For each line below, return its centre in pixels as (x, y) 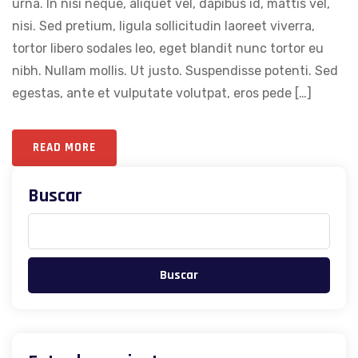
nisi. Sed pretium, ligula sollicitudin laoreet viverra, (163, 26)
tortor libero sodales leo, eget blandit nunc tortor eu (168, 49)
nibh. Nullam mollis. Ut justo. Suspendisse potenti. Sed (175, 71)
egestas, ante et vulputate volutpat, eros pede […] (162, 93)
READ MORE (64, 148)
